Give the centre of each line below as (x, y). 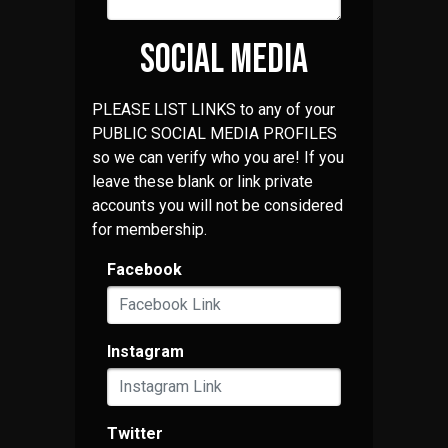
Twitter (134, 433)
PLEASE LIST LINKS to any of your (213, 109)
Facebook (144, 269)
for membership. (149, 229)
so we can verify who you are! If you (217, 157)
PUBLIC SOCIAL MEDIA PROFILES (214, 133)
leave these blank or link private (202, 181)
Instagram (145, 351)
